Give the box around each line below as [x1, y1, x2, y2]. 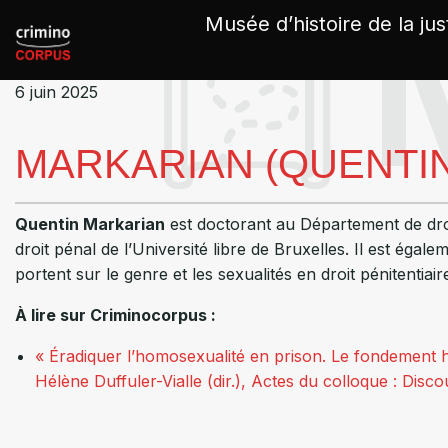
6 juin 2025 [15, 82, 98, 102]
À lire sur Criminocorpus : [15, 305, 220, 325]
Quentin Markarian [15, 214, 165, 234]
